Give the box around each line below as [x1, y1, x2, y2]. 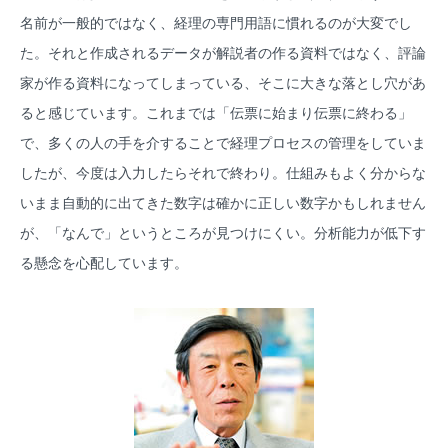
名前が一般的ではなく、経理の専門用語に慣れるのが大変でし [20, 15, 412, 32]
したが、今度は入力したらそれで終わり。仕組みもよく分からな [20, 165, 426, 182]
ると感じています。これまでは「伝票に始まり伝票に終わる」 [20, 105, 412, 122]
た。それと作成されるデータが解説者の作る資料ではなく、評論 [20, 45, 426, 62]
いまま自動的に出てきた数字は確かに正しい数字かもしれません [20, 195, 426, 212]
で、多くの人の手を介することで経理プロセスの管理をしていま [20, 135, 426, 152]
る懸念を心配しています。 [20, 255, 188, 272]
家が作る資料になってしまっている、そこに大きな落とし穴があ [20, 75, 426, 92]
